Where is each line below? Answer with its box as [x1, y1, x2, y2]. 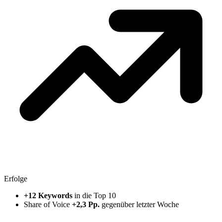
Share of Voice [24, 200, 72, 209]
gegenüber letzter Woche [100, 200, 179, 209]
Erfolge [4, 174, 27, 183]
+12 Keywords [24, 191, 72, 200]
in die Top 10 [72, 191, 116, 200]
